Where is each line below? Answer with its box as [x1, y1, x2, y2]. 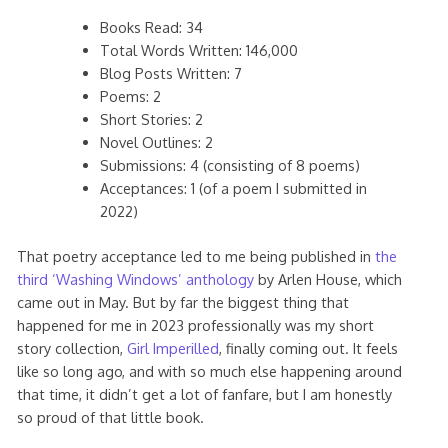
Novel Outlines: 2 [100, 133, 214, 152]
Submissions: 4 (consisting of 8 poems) [100, 156, 361, 175]
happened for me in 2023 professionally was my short [16, 316, 374, 335]
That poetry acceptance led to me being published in [16, 247, 375, 266]
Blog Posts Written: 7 [100, 64, 243, 83]
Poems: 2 [100, 87, 162, 106]
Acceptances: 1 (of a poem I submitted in [100, 179, 368, 198]
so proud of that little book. [16, 408, 204, 427]
